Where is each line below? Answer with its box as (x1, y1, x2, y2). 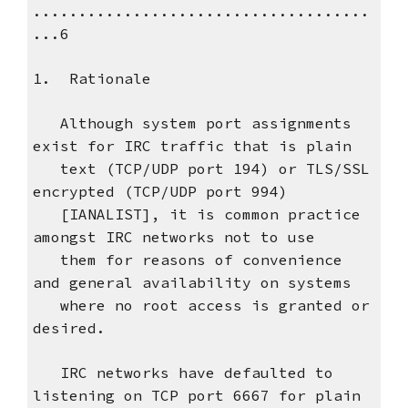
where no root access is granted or (32, 296, 370, 315)
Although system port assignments (32, 114, 352, 133)
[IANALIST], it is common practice (32, 205, 361, 224)
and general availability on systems (32, 273, 352, 292)
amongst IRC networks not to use (32, 228, 315, 247)
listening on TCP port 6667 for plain (32, 386, 361, 405)
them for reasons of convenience (32, 250, 342, 270)
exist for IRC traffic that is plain (32, 137, 352, 156)
